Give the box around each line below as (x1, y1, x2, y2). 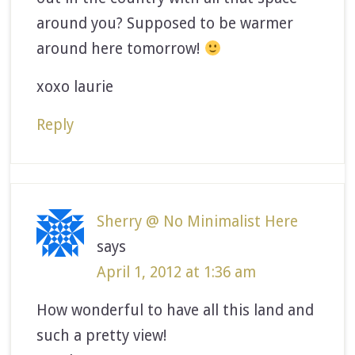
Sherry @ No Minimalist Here (97, 212, 299, 231)
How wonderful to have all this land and (36, 300, 315, 319)
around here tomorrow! (36, 39, 204, 58)
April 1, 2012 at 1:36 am (97, 262, 257, 281)
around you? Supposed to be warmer (36, 13, 294, 32)
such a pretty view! (36, 326, 167, 345)
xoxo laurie (36, 77, 114, 96)
